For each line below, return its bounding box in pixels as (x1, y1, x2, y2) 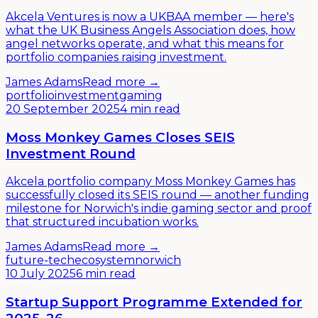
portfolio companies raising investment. (6, 50, 226, 64)
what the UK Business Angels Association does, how (6, 23, 295, 37)
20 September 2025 (6, 102, 120, 116)
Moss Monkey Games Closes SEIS (6, 128, 235, 146)
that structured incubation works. (6, 215, 199, 229)
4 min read (120, 102, 180, 116)
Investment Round (6, 145, 136, 162)
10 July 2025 (6, 267, 76, 281)
